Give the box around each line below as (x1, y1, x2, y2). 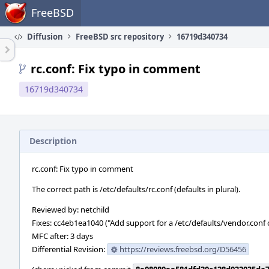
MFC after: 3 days (32, 231, 93, 241)
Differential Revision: (32, 244, 107, 255)
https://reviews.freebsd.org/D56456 (119, 244, 246, 255)
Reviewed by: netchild (32, 204, 109, 215)
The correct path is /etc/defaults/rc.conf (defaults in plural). (32, 184, 240, 195)
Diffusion (25, 31, 63, 42)
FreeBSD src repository (76, 31, 164, 42)
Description (29, 135, 77, 147)
